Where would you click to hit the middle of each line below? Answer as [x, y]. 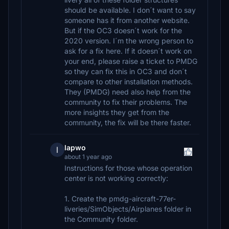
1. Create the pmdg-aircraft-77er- [120, 199]
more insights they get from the [117, 112]
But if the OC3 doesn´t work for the [123, 30]
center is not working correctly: [116, 178]
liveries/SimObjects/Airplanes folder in [128, 209]
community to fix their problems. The [126, 102]
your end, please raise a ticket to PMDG [131, 61]
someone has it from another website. [127, 20]
